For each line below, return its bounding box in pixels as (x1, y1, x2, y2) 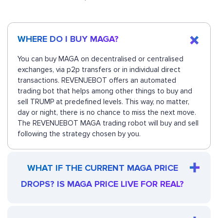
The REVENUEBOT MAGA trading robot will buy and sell (18, 119, 199, 128)
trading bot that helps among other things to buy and (18, 87, 192, 96)
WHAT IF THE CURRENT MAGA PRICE (27, 163, 178, 174)
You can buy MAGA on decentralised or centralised (18, 54, 183, 64)
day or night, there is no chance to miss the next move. (18, 108, 196, 117)
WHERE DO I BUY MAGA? (18, 34, 119, 45)
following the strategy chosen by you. (18, 129, 141, 139)
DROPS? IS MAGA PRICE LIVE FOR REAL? (21, 179, 184, 190)
